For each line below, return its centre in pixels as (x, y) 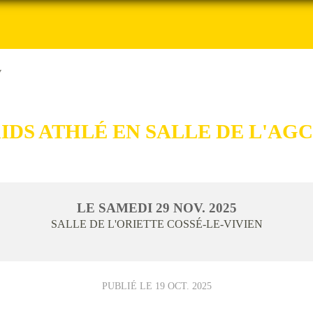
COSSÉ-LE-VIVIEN (214, 224)
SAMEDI (127, 208)
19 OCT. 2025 (183, 285)
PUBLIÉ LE (128, 285)
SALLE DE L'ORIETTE (109, 224)
